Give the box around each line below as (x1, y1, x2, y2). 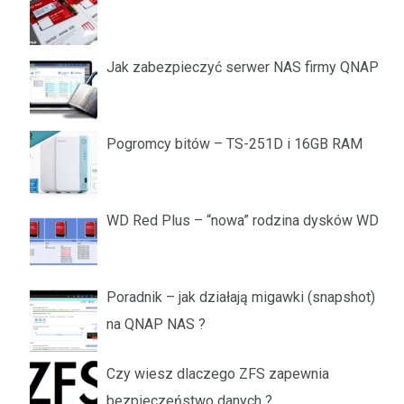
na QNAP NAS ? (106, 316, 206, 333)
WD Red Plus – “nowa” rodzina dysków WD (106, 212, 379, 229)
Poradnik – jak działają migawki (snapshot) (106, 289, 375, 306)
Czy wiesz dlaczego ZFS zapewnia (106, 365, 329, 382)
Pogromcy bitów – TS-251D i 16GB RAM (106, 135, 363, 152)
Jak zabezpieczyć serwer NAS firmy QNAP (106, 59, 379, 76)
